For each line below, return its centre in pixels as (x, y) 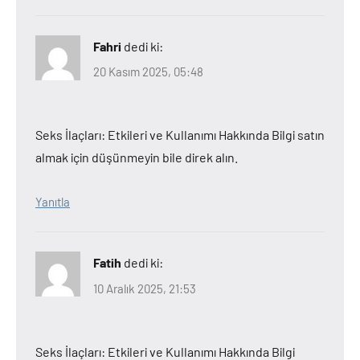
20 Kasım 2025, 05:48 (148, 72)
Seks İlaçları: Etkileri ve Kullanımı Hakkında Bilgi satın (180, 135)
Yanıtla (53, 202)
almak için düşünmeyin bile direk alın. (137, 157)
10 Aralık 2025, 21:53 (145, 288)
